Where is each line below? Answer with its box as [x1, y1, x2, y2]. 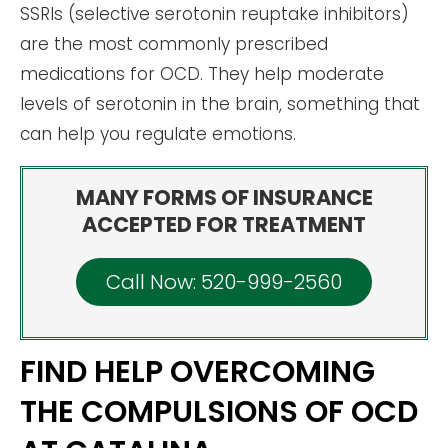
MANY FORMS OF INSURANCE [75, 183, 373, 213]
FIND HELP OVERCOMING [20, 351, 375, 394]
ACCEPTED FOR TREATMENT [82, 210, 366, 240]
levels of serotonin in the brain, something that [20, 92, 420, 117]
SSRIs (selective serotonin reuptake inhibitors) [20, 2, 409, 27]
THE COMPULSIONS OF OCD [20, 391, 418, 434]
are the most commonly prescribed [20, 32, 328, 57]
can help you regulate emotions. [20, 122, 296, 147]
